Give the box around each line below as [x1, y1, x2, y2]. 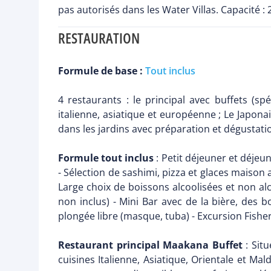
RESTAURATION [58, 28, 140, 48]
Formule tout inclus [58, 151, 154, 165]
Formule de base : [58, 64, 145, 78]
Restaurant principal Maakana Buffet [58, 238, 243, 252]
